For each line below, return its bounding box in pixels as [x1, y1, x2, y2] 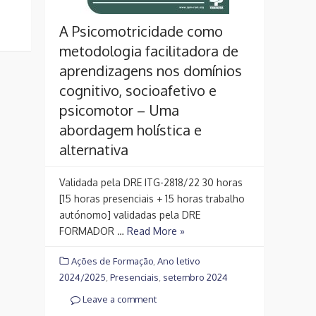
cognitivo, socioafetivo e [59, 81, 217, 100]
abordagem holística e [59, 121, 202, 140]
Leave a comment [80, 293, 157, 305]
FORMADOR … [59, 225, 127, 238]
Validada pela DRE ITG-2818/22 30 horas [59, 176, 243, 189]
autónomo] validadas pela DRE [59, 209, 200, 221]
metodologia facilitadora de [59, 42, 238, 61]
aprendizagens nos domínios [59, 61, 242, 80]
